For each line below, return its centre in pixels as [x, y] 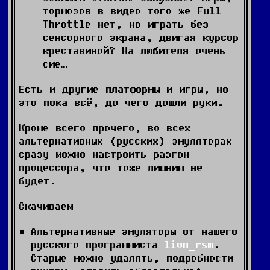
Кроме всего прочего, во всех [105, 127]
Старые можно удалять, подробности [132, 258]
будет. [37, 181]
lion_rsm [189, 244]
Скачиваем [46, 206]
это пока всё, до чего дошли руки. [121, 102]
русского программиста [98, 244]
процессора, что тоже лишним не [111, 167]
